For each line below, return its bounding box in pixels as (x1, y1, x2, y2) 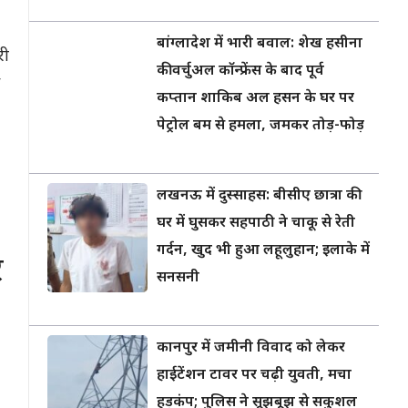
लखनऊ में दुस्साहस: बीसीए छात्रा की (157, 187, 358, 206)
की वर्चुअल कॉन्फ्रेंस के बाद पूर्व (157, 62, 324, 81)
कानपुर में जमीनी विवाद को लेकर (157, 339, 345, 358)
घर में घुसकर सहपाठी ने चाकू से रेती (157, 214, 355, 233)
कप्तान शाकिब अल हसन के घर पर (157, 89, 354, 108)
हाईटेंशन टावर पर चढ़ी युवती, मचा (157, 366, 352, 385)
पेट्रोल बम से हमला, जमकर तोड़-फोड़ (157, 117, 364, 136)
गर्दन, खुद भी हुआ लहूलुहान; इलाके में (157, 241, 370, 260)
